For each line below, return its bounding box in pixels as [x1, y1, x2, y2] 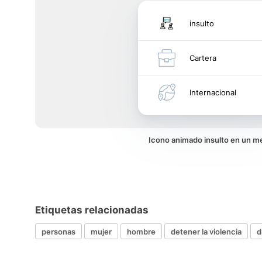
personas [42, 226, 75, 236]
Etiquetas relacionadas [35, 204, 149, 216]
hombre [127, 226, 156, 236]
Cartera [189, 53, 216, 63]
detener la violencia [171, 226, 242, 236]
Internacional [189, 88, 236, 97]
